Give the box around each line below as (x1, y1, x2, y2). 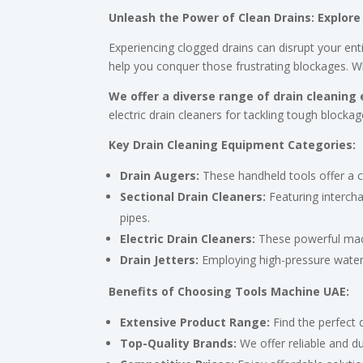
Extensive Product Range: (120, 314, 271, 330)
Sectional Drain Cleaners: (120, 188, 267, 204)
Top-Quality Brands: (120, 335, 237, 351)
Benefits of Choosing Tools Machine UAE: (109, 283, 350, 299)
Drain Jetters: (120, 251, 199, 267)
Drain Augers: (120, 167, 200, 183)
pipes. (120, 209, 151, 225)
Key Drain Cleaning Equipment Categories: (109, 136, 357, 152)
